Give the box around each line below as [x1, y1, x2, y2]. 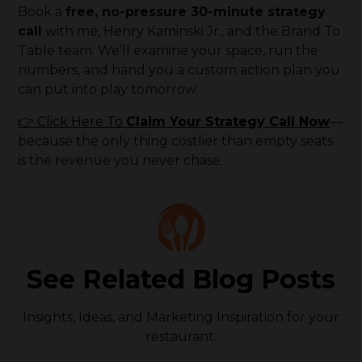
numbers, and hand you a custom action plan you [18, 62, 341, 78]
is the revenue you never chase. [18, 153, 224, 168]
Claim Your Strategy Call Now [126, 114, 330, 129]
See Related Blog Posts [27, 263, 335, 295]
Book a [18, 4, 66, 19]
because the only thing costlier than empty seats [18, 133, 334, 149]
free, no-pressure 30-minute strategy [65, 4, 326, 19]
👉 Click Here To [18, 114, 127, 129]
